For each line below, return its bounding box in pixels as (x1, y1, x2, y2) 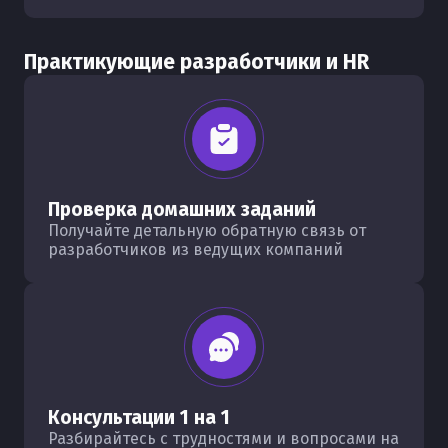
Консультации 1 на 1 (48, 406, 230, 429)
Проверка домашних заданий (48, 198, 316, 221)
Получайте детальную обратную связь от (48, 221, 366, 240)
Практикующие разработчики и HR (24, 49, 369, 75)
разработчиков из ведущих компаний (48, 240, 343, 259)
